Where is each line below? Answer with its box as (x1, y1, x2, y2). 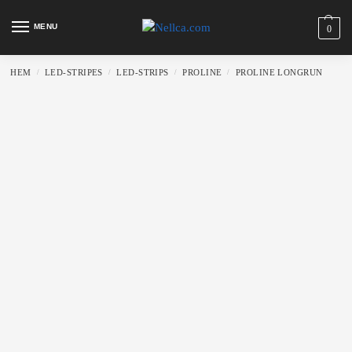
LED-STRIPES (45, 67, 103, 77)
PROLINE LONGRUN (235, 67, 323, 77)
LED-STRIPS (116, 67, 169, 77)
